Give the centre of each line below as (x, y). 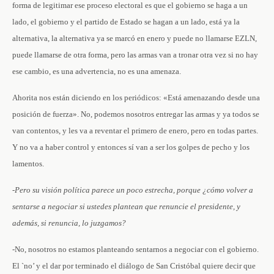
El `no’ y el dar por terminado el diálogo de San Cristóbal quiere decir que (134, 266)
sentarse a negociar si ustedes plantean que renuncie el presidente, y (126, 206)
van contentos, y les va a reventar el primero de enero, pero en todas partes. (135, 131)
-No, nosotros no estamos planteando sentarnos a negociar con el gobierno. (135, 249)
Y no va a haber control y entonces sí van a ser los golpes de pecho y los (131, 147)
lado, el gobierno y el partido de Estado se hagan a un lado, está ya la (126, 22)
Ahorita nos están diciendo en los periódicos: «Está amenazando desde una (136, 98)
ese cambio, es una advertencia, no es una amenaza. (97, 71)
